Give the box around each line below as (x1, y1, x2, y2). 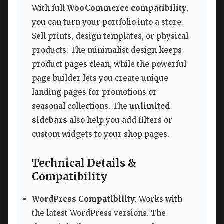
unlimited (129, 101, 170, 111)
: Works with (135, 194, 182, 204)
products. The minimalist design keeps (32, 45, 182, 55)
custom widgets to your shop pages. (32, 129, 169, 139)
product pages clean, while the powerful (32, 59, 186, 69)
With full (32, 3, 67, 13)
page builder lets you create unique (32, 73, 168, 83)
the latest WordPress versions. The (32, 208, 166, 218)
